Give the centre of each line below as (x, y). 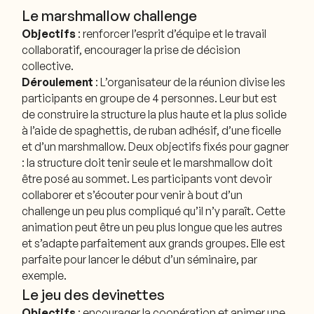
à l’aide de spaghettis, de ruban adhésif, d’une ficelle (152, 131)
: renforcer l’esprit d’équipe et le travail (171, 34)
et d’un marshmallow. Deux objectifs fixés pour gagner (156, 147)
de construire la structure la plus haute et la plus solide (155, 115)
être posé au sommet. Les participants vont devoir (147, 179)
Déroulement (58, 82)
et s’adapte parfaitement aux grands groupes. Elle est (154, 244)
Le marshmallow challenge (110, 16)
